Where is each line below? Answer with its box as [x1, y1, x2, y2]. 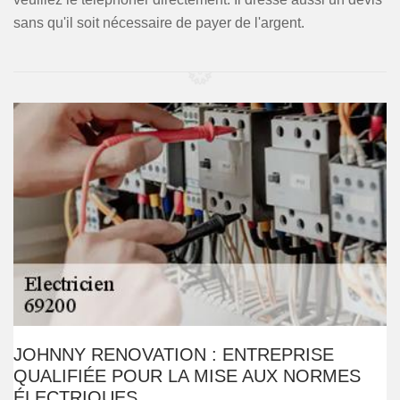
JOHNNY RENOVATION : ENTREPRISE [13, 345, 334, 364]
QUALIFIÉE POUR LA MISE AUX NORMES [13, 366, 361, 386]
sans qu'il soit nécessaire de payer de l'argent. [13, 15, 304, 30]
